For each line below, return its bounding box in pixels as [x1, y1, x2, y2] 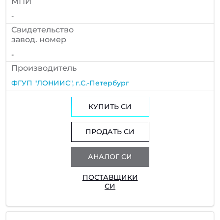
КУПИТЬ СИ [88, 102, 132, 111]
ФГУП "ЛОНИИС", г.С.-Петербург [11, 78, 129, 87]
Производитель [11, 63, 77, 73]
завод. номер [11, 34, 66, 44]
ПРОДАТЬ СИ [85, 127, 135, 137]
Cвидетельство [11, 25, 74, 34]
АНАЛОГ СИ [88, 152, 132, 162]
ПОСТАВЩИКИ [82, 173, 138, 182]
